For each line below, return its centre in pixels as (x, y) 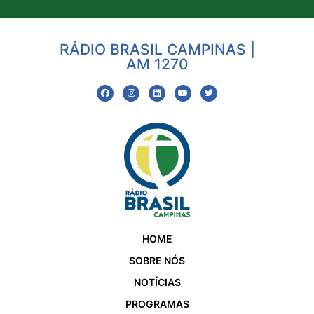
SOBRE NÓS (157, 260)
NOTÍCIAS (157, 282)
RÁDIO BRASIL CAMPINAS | (157, 50)
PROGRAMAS (157, 303)
